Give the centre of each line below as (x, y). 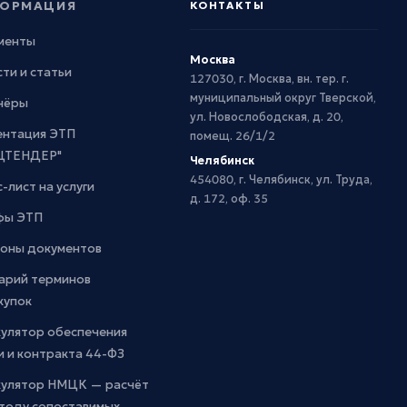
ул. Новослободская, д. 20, (266, 116)
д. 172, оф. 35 (228, 198)
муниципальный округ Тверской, (283, 97)
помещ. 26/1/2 (232, 135)
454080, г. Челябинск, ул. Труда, (281, 179)
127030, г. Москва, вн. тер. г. (269, 78)
